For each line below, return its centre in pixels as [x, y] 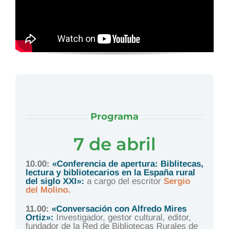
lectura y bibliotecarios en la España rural [110, 172]
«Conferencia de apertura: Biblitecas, [128, 164]
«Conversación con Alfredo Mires [119, 209]
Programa [115, 116]
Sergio [177, 181]
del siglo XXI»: [55, 181]
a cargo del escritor [124, 181]
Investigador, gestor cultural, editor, [122, 217]
